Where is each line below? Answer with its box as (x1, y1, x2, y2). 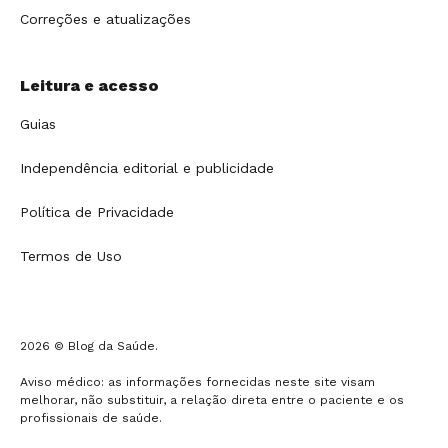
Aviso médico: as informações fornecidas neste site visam (20, 374, 375, 389)
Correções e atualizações (20, 10, 191, 27)
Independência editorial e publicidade (20, 159, 274, 176)
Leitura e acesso (20, 75, 159, 95)
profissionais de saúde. (20, 410, 162, 425)
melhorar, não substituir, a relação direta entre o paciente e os (20, 392, 404, 407)
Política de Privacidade (20, 203, 174, 220)
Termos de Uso (20, 247, 122, 264)
